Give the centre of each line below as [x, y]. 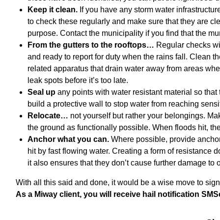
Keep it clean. [53, 10]
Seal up [42, 92]
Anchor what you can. [69, 139]
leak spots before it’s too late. [78, 80]
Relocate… [49, 116]
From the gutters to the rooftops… [92, 45]
